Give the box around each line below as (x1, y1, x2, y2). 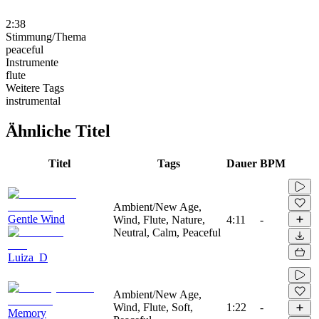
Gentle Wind (8, 212, 65, 225)
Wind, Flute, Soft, (113, 300, 193, 313)
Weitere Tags (6, 81, 64, 94)
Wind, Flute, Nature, (113, 213, 205, 226)
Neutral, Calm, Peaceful (113, 226, 221, 239)
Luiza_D (8, 251, 48, 263)
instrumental (6, 94, 61, 107)
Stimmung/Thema (6, 30, 86, 43)
